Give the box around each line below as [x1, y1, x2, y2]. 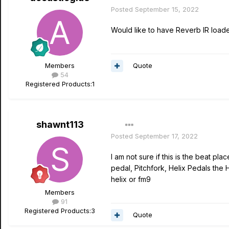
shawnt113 [36, 119, 84, 130]
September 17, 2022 [135, 132, 198, 141]
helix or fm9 [111, 175, 151, 184]
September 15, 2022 [135, 5, 199, 14]
